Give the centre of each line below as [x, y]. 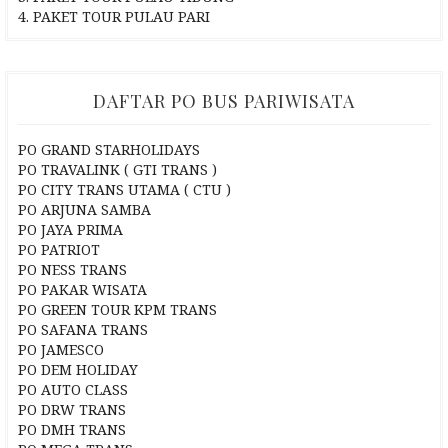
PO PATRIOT [59, 250]
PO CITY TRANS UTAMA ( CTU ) [124, 190]
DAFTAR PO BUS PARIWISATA [224, 101]
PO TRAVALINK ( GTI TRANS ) [117, 170]
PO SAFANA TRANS [83, 330]
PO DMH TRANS [72, 430]
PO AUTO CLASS [73, 390]
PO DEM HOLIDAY [78, 370]
